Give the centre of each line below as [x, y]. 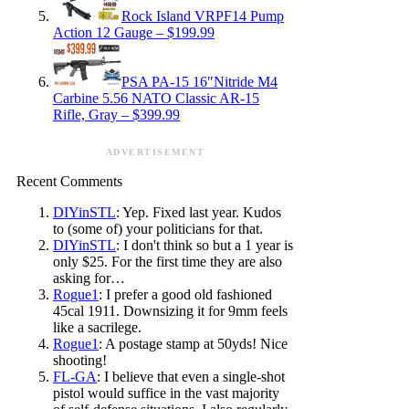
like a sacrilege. [97, 327]
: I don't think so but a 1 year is [204, 245]
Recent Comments [69, 181]
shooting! [80, 360]
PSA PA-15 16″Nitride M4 [199, 81]
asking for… [89, 278]
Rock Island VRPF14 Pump [203, 16]
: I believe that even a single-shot [191, 376]
